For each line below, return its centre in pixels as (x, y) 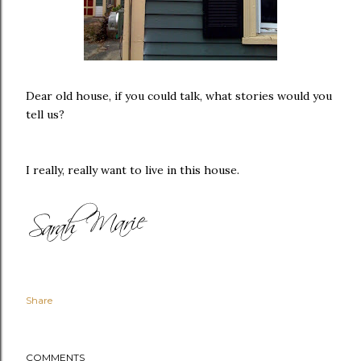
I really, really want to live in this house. (133, 170)
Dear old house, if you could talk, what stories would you (179, 95)
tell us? (45, 114)
